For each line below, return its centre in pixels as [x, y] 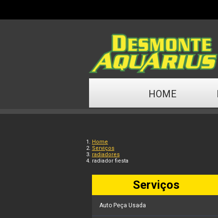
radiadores [106, 155]
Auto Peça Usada [122, 206]
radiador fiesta [110, 161]
